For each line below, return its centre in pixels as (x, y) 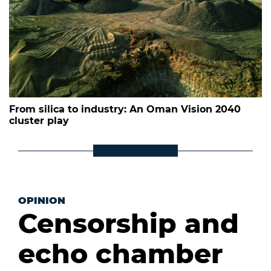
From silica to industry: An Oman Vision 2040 (125, 109)
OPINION (42, 200)
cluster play (39, 120)
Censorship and (129, 223)
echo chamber (120, 253)
